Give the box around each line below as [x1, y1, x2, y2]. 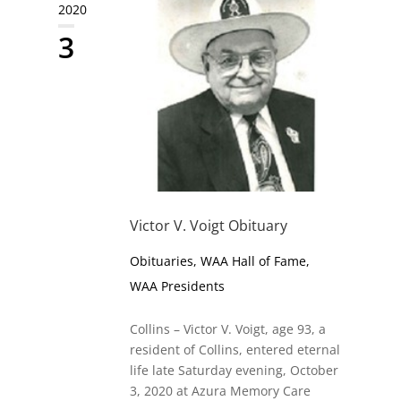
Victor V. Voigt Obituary [129, 216, 287, 236]
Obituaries [129, 252, 193, 270]
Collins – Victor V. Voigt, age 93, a [129, 320, 326, 338]
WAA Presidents [129, 277, 225, 295]
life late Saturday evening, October [129, 362, 338, 380]
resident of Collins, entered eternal [129, 341, 340, 359]
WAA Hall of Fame [200, 252, 306, 270]
